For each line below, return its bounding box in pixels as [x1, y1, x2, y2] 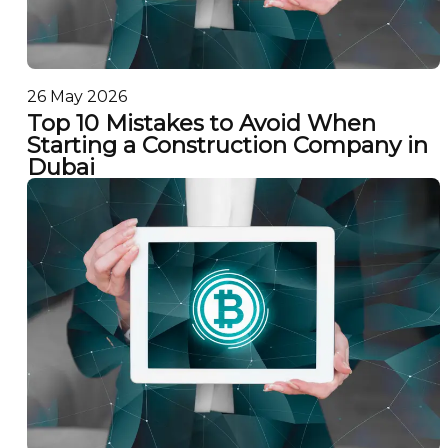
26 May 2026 [26, 87, 127, 107]
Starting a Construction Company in [26, 130, 428, 159]
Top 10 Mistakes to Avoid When [26, 108, 376, 137]
